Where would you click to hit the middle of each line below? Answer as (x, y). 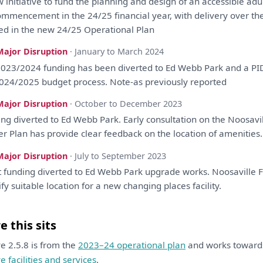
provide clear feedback (95, 134)
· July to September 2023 (118, 156)
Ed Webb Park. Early (103, 119)
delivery (211, 15)
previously (167, 81)
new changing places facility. (161, 186)
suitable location (45, 186)
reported (209, 81)
